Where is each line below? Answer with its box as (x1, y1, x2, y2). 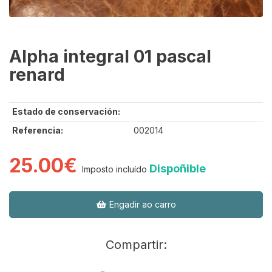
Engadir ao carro (106, 199, 176, 210)
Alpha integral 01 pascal (9, 46, 211, 67)
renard (9, 64, 65, 86)
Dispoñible (149, 162, 206, 175)
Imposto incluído (82, 164, 147, 175)
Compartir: (105, 237, 167, 253)
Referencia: (12, 125, 63, 136)
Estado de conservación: (12, 106, 120, 117)
